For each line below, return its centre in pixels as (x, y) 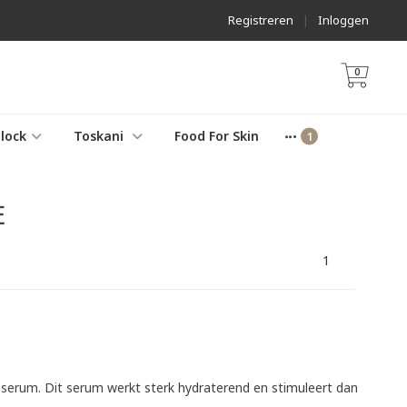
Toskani (100, 136)
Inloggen (343, 20)
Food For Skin (217, 136)
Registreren (261, 20)
